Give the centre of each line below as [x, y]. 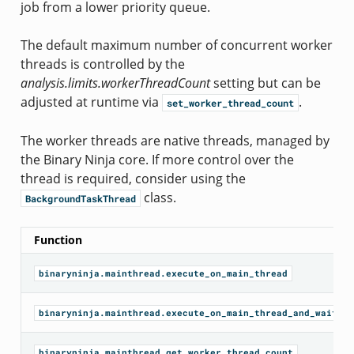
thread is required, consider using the [133, 178]
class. [158, 197]
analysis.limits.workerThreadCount [115, 83]
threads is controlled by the [102, 64]
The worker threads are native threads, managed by [175, 140]
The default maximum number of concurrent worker [176, 45]
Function [58, 239]
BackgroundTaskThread [80, 198]
